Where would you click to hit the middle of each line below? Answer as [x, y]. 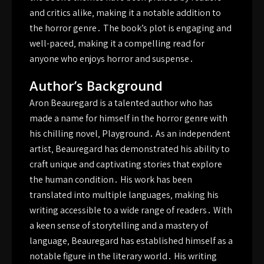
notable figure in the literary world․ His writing [123, 256]
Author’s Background [96, 85]
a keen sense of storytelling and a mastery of [119, 225]
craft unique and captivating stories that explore [126, 164]
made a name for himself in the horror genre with [128, 118]
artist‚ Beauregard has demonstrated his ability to [130, 149]
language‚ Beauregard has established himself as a [131, 241]
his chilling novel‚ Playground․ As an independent [130, 133]
